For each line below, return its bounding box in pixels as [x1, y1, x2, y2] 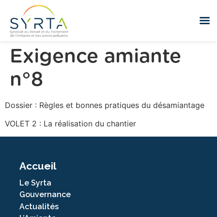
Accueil [19, 159, 56, 172]
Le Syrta [19, 178, 51, 187]
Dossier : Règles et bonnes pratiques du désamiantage [5, 100, 204, 110]
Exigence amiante [10, 47, 181, 66]
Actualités [19, 201, 59, 211]
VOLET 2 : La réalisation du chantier [5, 119, 136, 129]
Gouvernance [19, 190, 71, 200]
